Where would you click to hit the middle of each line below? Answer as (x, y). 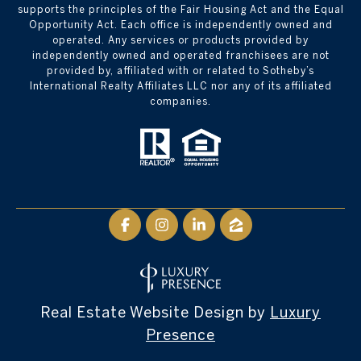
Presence (180, 335)
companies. (180, 102)
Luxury (295, 313)
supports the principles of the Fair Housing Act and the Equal (180, 10)
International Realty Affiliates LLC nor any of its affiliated (180, 86)
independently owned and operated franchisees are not (180, 56)
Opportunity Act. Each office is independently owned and (180, 25)
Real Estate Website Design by (155, 313)
